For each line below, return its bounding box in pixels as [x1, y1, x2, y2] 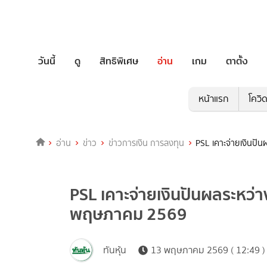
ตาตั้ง [226, 53, 248, 69]
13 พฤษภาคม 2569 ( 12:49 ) [151, 243, 265, 257]
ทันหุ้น [103, 243, 126, 257]
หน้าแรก [198, 92, 229, 106]
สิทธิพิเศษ [100, 53, 138, 69]
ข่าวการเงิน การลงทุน [108, 136, 184, 150]
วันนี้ [38, 53, 55, 69]
